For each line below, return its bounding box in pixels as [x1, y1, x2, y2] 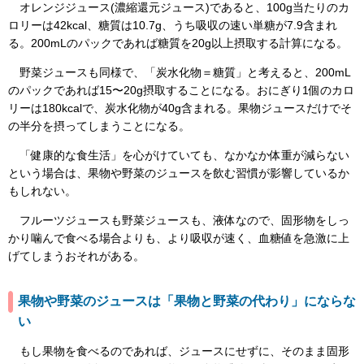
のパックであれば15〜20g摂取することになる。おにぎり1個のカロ [8, 83, 354, 97]
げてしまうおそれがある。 [8, 249, 145, 263]
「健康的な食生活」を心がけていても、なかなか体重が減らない [8, 148, 349, 162]
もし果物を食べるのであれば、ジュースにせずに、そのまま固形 [8, 344, 349, 357]
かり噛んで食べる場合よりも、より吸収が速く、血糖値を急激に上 [8, 232, 349, 245]
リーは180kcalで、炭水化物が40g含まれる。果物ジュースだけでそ [8, 101, 352, 115]
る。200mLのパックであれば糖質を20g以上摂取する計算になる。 [8, 36, 348, 50]
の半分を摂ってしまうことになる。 [8, 119, 190, 132]
